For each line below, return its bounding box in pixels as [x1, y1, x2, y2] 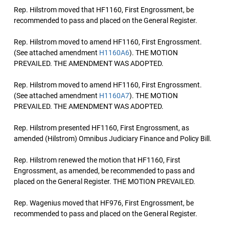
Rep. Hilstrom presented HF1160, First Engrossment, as [14, 124, 189, 132]
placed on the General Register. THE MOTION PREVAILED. [14, 177, 195, 186]
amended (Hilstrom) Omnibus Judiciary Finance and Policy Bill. [14, 134, 212, 143]
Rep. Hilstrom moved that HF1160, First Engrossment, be [14, 6, 194, 14]
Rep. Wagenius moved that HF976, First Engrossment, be [14, 199, 194, 207]
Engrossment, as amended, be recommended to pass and [14, 167, 195, 175]
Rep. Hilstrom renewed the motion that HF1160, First [14, 156, 180, 164]
